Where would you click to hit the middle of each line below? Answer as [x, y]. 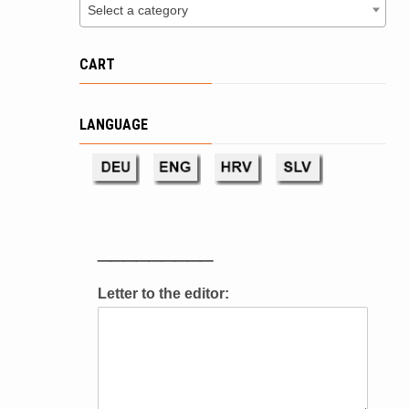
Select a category [138, 10]
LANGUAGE [114, 125]
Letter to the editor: [163, 294]
